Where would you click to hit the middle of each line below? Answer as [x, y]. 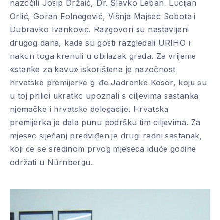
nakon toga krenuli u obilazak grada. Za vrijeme [103, 56]
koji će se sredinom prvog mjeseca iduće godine [103, 149]
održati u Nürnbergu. [51, 162]
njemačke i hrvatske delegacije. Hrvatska [89, 109]
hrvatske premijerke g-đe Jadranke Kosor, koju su [109, 82]
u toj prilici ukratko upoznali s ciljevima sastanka [104, 96]
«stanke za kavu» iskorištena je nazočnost [93, 69]
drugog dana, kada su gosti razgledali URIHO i [100, 43]
